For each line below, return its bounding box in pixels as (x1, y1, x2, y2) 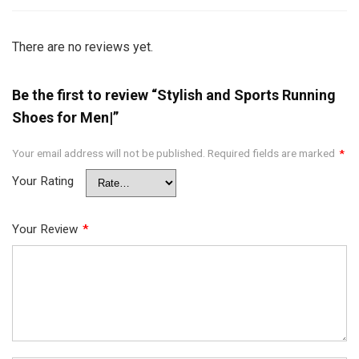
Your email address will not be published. (12, 146, 205, 159)
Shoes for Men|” (12, 108, 119, 126)
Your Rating (12, 173, 74, 188)
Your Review (12, 221, 81, 236)
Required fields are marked (208, 146, 337, 159)
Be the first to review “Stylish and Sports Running (12, 86, 336, 103)
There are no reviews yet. (12, 38, 153, 54)
